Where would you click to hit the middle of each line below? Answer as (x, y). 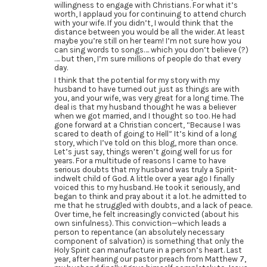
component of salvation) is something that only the (149, 241)
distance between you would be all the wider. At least (149, 32)
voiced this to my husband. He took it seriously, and (147, 188)
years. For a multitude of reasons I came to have (140, 161)
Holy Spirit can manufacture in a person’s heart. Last (148, 250)
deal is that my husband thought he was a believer (145, 107)
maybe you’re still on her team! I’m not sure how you (148, 41)
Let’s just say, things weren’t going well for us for (143, 152)
